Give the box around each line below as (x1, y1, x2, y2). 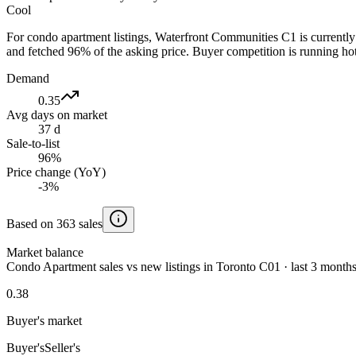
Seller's (44, 340, 80, 354)
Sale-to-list (6, 136, 60, 150)
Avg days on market (6, 107, 107, 122)
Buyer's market (6, 313, 82, 327)
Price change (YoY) (6, 164, 106, 179)
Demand (6, 71, 49, 85)
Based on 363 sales (6, 216, 103, 230)
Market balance (6, 245, 83, 259)
